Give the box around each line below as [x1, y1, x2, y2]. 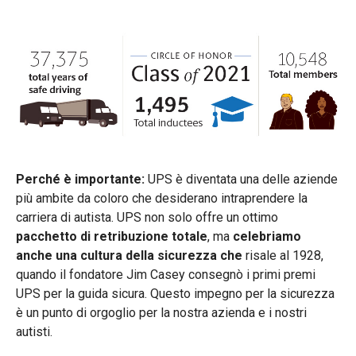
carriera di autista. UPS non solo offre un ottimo [16, 209, 278, 225]
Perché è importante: [16, 171, 148, 187]
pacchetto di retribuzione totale [16, 228, 207, 244]
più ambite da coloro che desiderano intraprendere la [16, 190, 308, 206]
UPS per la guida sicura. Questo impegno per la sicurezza [16, 285, 335, 301]
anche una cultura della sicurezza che [16, 247, 246, 263]
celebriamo [233, 228, 301, 244]
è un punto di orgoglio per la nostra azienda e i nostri [16, 304, 307, 320]
